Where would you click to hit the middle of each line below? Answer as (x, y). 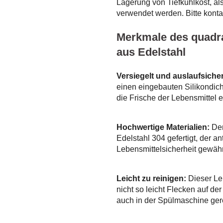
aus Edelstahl (151, 52)
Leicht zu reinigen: (151, 178)
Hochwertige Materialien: (163, 127)
